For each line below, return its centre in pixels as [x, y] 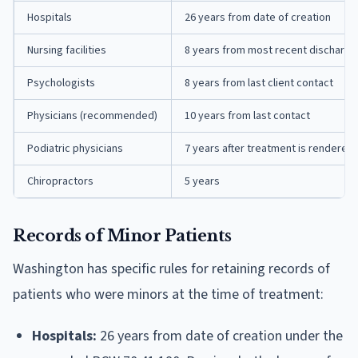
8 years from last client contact [259, 83]
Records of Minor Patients [122, 235]
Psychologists [61, 83]
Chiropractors [60, 181]
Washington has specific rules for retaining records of [171, 268]
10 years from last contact [247, 115]
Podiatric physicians [75, 148]
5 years [202, 181]
